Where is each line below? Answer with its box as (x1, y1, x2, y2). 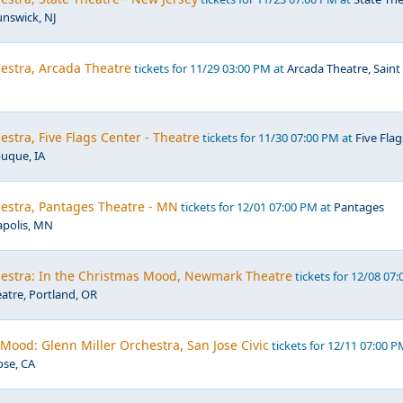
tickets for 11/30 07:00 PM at (200, 130, 355, 146)
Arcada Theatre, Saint (287, 60, 400, 76)
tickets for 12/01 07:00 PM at (178, 199, 334, 215)
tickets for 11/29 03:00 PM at (131, 60, 287, 76)
